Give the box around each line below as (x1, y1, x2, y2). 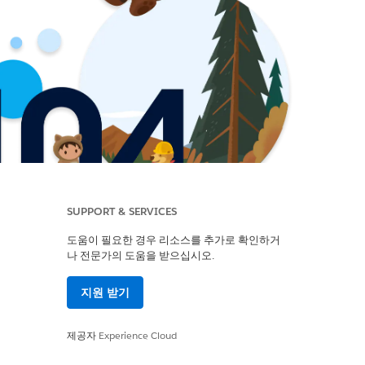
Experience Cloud (99, 328, 177, 342)
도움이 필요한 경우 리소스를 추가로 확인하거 (67, 233, 280, 247)
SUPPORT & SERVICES (67, 204, 177, 218)
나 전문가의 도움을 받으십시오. (67, 248, 214, 262)
